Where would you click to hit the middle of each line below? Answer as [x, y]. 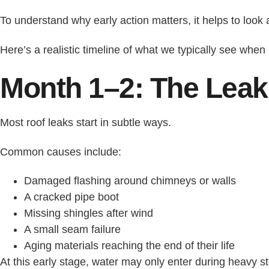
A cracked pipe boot [71, 197]
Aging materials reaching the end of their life [129, 246]
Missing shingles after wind [89, 213]
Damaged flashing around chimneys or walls [130, 181]
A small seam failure [72, 230]
